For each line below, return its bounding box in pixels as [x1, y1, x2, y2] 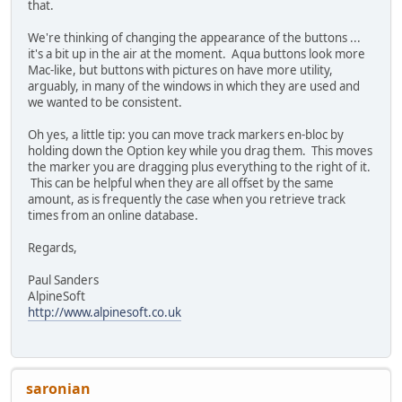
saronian [26, 379, 91, 399]
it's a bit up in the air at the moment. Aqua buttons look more [28, 45, 365, 62]
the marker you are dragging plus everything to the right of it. [28, 158, 371, 175]
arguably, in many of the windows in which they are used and [28, 77, 360, 94]
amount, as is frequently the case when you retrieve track [28, 190, 345, 207]
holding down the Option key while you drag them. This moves [28, 142, 372, 159]
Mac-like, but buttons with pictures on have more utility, [28, 61, 333, 78]
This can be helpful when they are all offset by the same [28, 174, 334, 191]
